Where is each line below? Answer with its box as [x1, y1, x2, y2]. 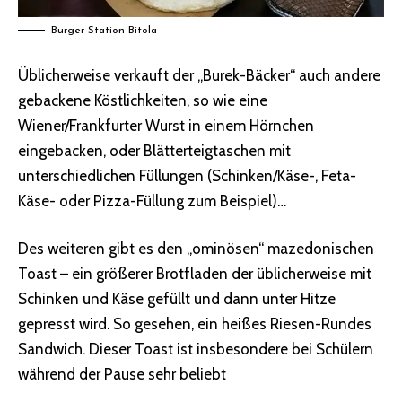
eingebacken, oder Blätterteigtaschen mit [18, 141, 291, 160]
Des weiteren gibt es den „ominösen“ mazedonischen [18, 240, 374, 258]
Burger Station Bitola [51, 25, 157, 37]
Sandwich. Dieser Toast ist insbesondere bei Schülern [18, 340, 373, 359]
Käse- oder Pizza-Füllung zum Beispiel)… [18, 191, 286, 210]
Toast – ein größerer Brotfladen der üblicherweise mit [18, 265, 371, 284]
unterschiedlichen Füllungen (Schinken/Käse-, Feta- [18, 166, 356, 185]
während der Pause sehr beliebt [18, 365, 226, 384]
